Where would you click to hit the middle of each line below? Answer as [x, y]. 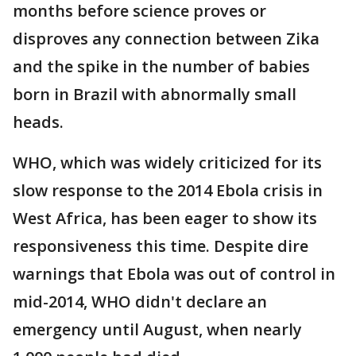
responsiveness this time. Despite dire [161, 246]
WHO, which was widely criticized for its [167, 163]
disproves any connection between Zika [166, 39]
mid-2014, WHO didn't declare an [140, 302]
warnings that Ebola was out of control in [174, 274]
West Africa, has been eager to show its [165, 218]
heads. [38, 122]
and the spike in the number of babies [161, 66]
